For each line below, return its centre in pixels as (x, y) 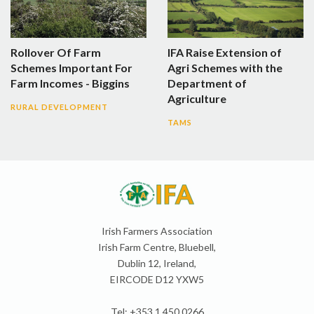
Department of (207, 83)
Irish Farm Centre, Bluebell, (157, 247)
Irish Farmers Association (157, 231)
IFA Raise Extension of (225, 53)
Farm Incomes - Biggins (70, 83)
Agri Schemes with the (225, 68)
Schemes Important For (71, 68)
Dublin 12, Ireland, (157, 264)
